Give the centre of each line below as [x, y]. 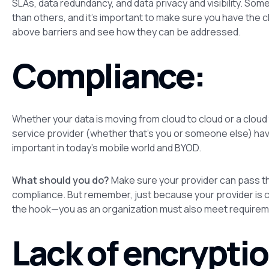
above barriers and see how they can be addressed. [126, 32]
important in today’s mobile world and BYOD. [107, 147]
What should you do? [61, 180]
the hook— [35, 209]
